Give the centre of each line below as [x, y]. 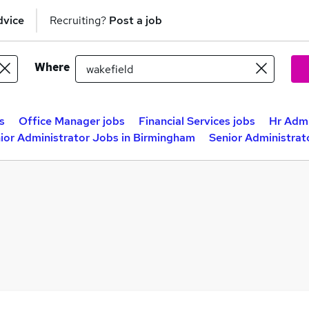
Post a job [136, 20]
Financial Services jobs [197, 121]
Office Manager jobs [72, 121]
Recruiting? [79, 20]
